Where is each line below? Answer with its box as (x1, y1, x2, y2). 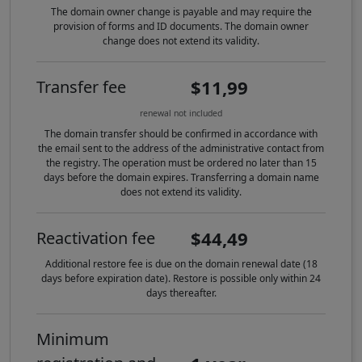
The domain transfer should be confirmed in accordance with (44, 127, 318, 141)
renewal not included (140, 107, 222, 120)
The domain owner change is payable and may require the (50, 5, 312, 19)
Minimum (36, 328, 109, 351)
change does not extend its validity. (103, 34, 259, 48)
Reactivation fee (36, 227, 155, 250)
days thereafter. (145, 286, 217, 301)
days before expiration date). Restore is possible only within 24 (41, 271, 321, 286)
